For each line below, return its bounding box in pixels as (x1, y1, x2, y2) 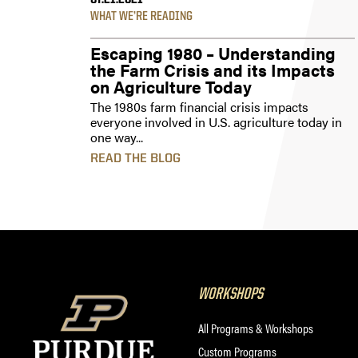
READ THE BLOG (90, 153, 181, 165)
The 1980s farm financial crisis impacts (90, 97, 308, 116)
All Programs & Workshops (198, 319, 313, 337)
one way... (90, 128, 143, 146)
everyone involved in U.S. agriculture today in (90, 113, 342, 131)
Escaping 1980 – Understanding (90, 41, 336, 65)
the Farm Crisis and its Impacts (90, 58, 335, 82)
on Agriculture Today (90, 74, 252, 98)
